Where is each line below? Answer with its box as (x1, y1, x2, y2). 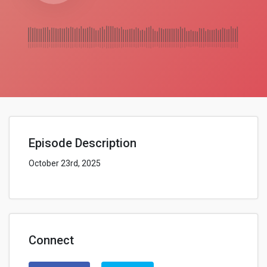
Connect (29, 233, 74, 247)
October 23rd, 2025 (29, 159, 101, 168)
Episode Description (29, 136, 136, 150)
